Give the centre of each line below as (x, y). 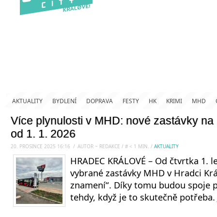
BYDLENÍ (64, 101)
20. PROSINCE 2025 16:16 (40, 146)
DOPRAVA (100, 101)
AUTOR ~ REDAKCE (100, 146)
